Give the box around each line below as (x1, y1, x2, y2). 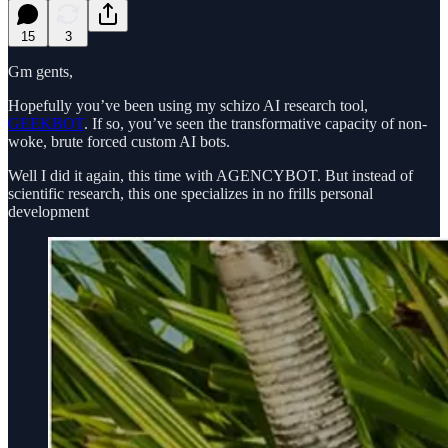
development (8, 202, 89, 220)
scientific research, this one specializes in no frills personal (8, 184, 373, 202)
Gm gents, (8, 62, 73, 80)
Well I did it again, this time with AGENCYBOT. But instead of (8, 166, 413, 184)
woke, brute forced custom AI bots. (8, 132, 230, 150)
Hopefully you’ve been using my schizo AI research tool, (8, 96, 368, 114)
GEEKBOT (8, 114, 84, 132)
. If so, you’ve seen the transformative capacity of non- (84, 114, 427, 132)
